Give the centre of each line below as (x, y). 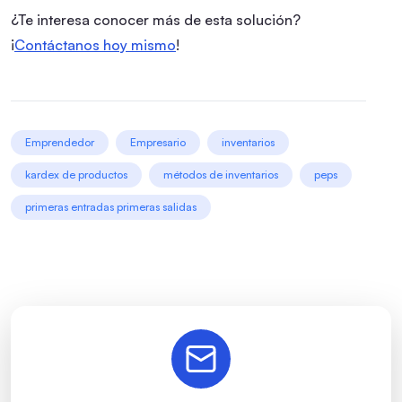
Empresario (158, 142)
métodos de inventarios (221, 174)
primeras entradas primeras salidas (111, 206)
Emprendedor (60, 142)
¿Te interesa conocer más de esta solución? (156, 19)
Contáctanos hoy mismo (95, 44)
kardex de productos (76, 174)
